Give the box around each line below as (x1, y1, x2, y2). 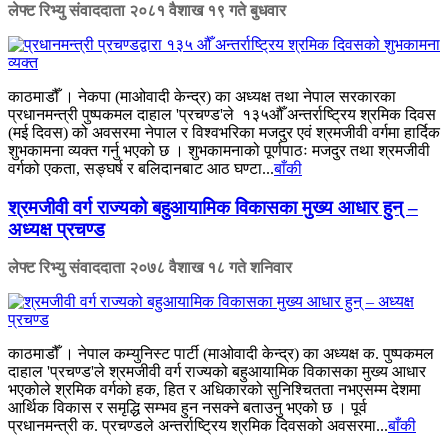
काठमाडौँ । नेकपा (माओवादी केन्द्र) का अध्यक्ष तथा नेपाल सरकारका (8, 87, 396, 105)
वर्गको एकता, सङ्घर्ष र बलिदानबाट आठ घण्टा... (8, 159, 274, 177)
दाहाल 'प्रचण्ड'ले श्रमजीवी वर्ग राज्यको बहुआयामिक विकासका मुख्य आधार (8, 363, 426, 381)
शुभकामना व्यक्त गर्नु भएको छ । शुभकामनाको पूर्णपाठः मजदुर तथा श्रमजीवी (8, 141, 430, 159)
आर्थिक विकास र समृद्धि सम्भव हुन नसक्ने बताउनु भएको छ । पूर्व (8, 399, 367, 417)
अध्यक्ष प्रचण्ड (8, 218, 105, 240)
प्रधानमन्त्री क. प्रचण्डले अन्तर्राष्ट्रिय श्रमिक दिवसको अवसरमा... (8, 417, 388, 435)
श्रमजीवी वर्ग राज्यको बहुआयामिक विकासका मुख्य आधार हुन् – (8, 196, 418, 218)
